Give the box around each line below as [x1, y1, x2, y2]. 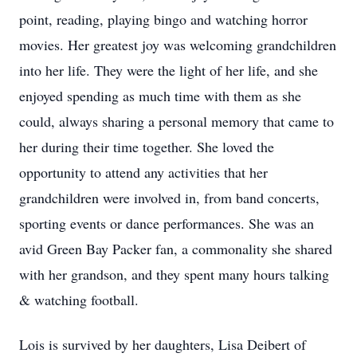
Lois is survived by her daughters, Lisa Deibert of [19, 335, 306, 354]
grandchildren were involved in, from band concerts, [19, 188, 320, 207]
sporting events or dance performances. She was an [19, 214, 314, 233]
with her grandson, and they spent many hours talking [19, 265, 329, 284]
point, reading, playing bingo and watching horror [19, 10, 308, 29]
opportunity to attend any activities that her [19, 163, 268, 182]
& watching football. [19, 290, 139, 309]
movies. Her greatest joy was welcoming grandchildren [19, 35, 336, 54]
